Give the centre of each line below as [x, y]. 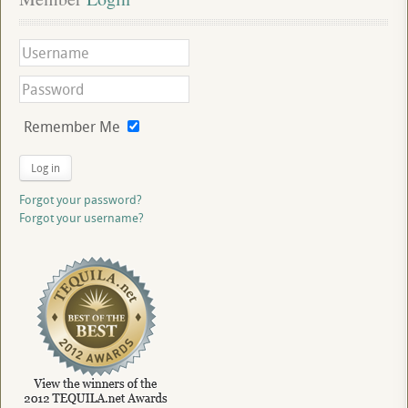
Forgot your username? [82, 218]
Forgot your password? [81, 200]
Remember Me [72, 127]
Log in [46, 168]
